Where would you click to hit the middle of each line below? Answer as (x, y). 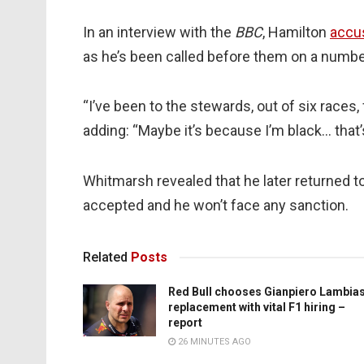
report (185, 323)
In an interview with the (159, 32)
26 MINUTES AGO (213, 342)
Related (105, 258)
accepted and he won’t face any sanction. (216, 205)
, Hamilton (296, 32)
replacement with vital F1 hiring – (257, 308)
